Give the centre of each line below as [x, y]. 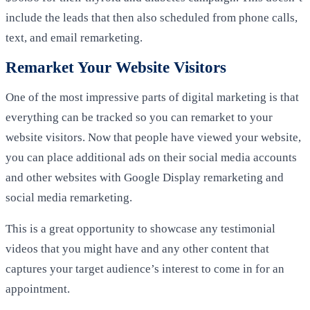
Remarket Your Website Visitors [116, 67]
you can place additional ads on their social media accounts [151, 158]
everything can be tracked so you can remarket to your [139, 118]
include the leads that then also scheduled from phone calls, [152, 17]
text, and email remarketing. [74, 37]
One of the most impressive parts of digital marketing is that [152, 98]
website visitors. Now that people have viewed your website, [153, 138]
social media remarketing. [69, 198]
